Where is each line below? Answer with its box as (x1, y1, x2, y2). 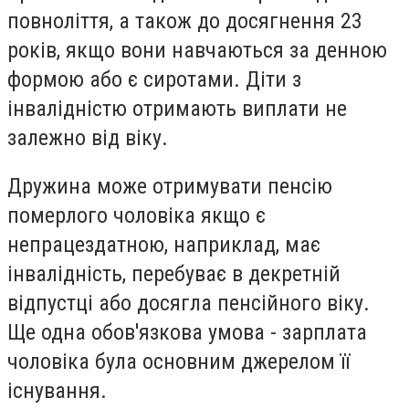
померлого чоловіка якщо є (7, 203, 266, 229)
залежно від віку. (7, 124, 168, 151)
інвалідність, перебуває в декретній (7, 261, 341, 288)
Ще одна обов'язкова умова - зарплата (7, 320, 367, 346)
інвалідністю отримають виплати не (7, 95, 347, 121)
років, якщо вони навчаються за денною (7, 37, 387, 63)
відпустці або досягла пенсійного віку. (7, 290, 370, 317)
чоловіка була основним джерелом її (7, 349, 350, 375)
